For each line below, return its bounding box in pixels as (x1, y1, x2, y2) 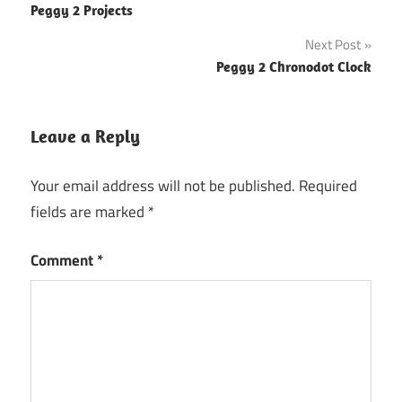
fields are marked (31, 199, 148, 223)
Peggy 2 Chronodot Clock (216, 57, 371, 76)
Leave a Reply (31, 125, 140, 148)
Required (299, 173, 357, 197)
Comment (31, 249, 97, 273)
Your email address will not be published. (31, 173, 295, 197)
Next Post (305, 34, 361, 56)
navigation (30, 9, 143, 48)
